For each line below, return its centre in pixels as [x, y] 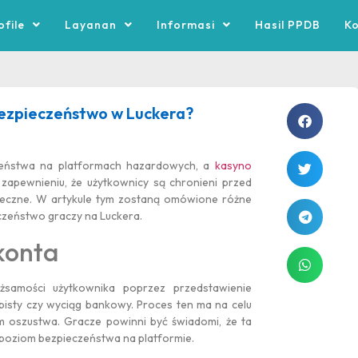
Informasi [186, 25]
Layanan [91, 25]
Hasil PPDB [288, 25]
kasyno [233, 166]
